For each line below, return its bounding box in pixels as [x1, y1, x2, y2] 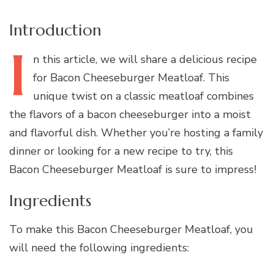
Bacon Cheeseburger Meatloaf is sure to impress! [9, 161, 256, 177]
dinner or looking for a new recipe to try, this [9, 143, 233, 158]
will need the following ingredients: [9, 240, 189, 256]
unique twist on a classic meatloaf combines [33, 88, 254, 103]
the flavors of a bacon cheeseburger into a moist [9, 106, 251, 122]
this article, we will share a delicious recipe [39, 51, 257, 67]
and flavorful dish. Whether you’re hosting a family [9, 125, 263, 140]
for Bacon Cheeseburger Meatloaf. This [33, 70, 229, 85]
